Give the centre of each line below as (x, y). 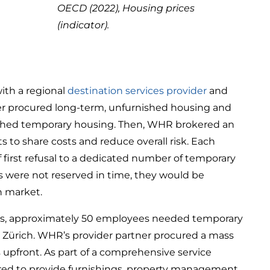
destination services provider (137, 90)
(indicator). (83, 25)
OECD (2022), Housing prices (126, 8)
